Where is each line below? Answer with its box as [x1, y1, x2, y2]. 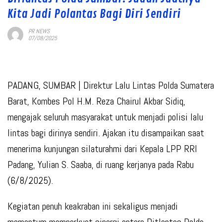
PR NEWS [28, 27, 50, 36]
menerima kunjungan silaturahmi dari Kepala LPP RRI [7, 142, 197, 156]
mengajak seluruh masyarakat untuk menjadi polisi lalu [7, 111, 203, 124]
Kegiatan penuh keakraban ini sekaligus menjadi [7, 200, 178, 213]
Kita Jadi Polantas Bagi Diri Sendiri [7, 6, 181, 22]
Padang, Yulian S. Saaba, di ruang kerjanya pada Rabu [7, 158, 194, 171]
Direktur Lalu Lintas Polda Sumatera [83, 79, 214, 92]
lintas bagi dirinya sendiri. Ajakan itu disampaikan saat [7, 126, 204, 140]
